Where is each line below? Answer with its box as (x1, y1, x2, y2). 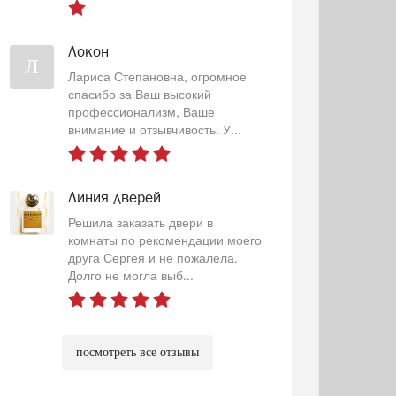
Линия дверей (67, 188, 161, 206)
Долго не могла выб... (67, 266, 194, 284)
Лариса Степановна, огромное (67, 67, 247, 85)
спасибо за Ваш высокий (67, 85, 211, 103)
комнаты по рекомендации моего (67, 231, 262, 248)
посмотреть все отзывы (75, 346, 199, 359)
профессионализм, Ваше (67, 103, 215, 120)
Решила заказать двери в (67, 213, 213, 231)
